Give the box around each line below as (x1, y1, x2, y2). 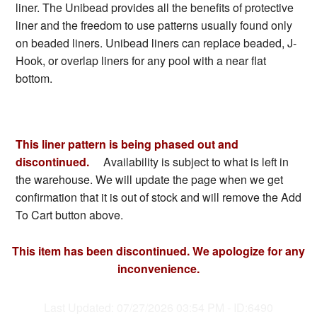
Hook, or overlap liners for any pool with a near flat (16, 52, 266, 69)
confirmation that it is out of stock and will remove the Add (16, 189, 301, 206)
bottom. (16, 70, 52, 87)
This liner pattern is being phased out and (16, 136, 238, 153)
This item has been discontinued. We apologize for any (12, 243, 305, 260)
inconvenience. (117, 260, 200, 277)
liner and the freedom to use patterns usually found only (16, 17, 292, 34)
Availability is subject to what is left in (103, 154, 289, 171)
